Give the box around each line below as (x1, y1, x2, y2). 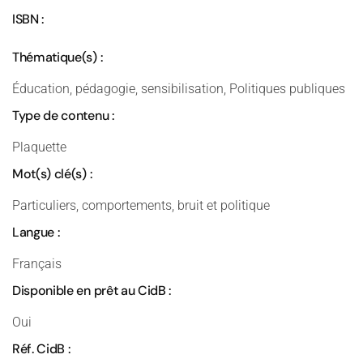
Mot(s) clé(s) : (12, 165, 92, 182)
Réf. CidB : (12, 340, 70, 357)
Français (12, 256, 62, 271)
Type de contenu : (12, 107, 114, 124)
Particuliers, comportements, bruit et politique (12, 198, 270, 213)
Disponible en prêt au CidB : (12, 282, 172, 299)
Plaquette (12, 139, 66, 155)
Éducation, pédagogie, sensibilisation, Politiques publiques (12, 81, 345, 96)
